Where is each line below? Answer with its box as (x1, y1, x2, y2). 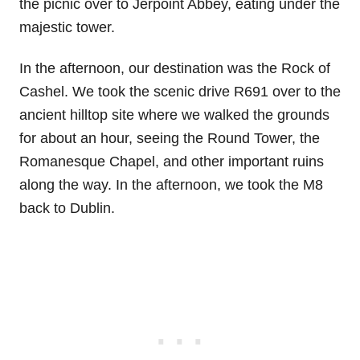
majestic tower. (19, 18, 115, 35)
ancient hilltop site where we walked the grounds (19, 106, 329, 123)
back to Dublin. (19, 199, 115, 216)
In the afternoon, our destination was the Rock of (19, 59, 330, 76)
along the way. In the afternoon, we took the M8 (19, 176, 323, 193)
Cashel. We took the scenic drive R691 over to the (19, 83, 341, 100)
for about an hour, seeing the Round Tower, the (19, 129, 320, 146)
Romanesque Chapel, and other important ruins (19, 153, 324, 170)
